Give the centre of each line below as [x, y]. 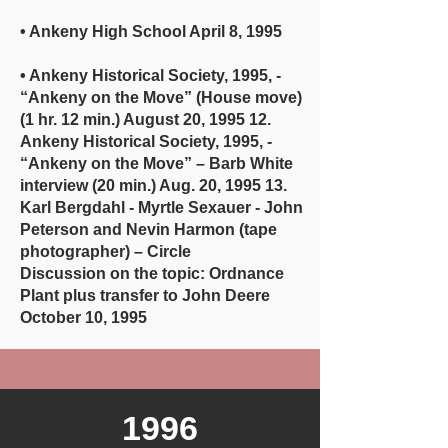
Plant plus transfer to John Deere [145, 295]
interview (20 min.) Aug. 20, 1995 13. [153, 185]
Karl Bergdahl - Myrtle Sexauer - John [161, 207]
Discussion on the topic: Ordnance [152, 273]
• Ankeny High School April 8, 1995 [151, 31]
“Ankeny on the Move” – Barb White [156, 163]
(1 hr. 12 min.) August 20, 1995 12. [145, 119]
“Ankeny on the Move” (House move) [161, 97]
